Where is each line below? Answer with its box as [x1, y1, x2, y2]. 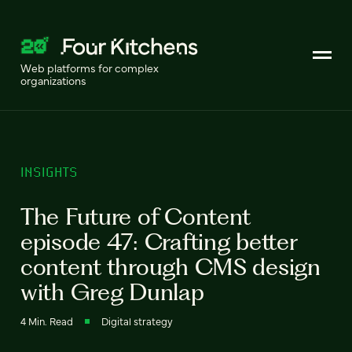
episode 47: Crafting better [20, 227, 297, 255]
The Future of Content [20, 202, 251, 230]
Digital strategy [101, 313, 173, 328]
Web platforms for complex [20, 60, 159, 75]
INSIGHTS [20, 163, 78, 180]
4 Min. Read [20, 313, 73, 328]
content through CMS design [20, 252, 321, 280]
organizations [20, 72, 86, 88]
